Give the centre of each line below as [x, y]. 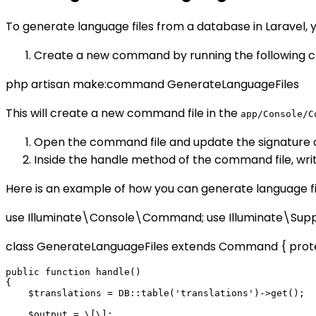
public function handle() [73, 272]
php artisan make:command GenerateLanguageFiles [152, 84]
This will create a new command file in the [123, 113]
